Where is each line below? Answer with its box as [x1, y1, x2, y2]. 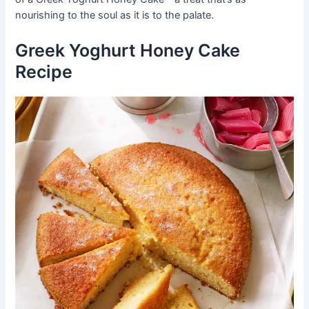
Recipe [15, 61, 73, 82]
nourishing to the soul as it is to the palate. [15, 9, 215, 22]
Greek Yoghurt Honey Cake [15, 39, 241, 61]
